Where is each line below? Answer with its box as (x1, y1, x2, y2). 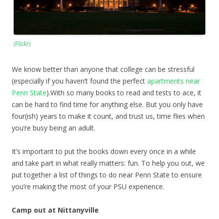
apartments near (147, 76, 200, 86)
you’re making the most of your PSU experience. (12, 181, 164, 191)
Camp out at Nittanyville (12, 205, 99, 215)
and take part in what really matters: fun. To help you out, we (12, 158, 205, 168)
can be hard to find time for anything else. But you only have (12, 99, 203, 109)
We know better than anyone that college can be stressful (12, 64, 195, 74)
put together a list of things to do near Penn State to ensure (12, 170, 202, 179)
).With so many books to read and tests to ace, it (46, 88, 201, 97)
